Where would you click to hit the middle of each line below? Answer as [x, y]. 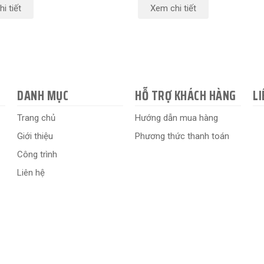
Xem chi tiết [173, 9]
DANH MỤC [43, 96]
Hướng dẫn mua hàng [176, 118]
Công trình [37, 155]
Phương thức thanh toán [182, 136]
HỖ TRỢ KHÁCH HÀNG [186, 96]
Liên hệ [31, 173]
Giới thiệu [35, 136]
